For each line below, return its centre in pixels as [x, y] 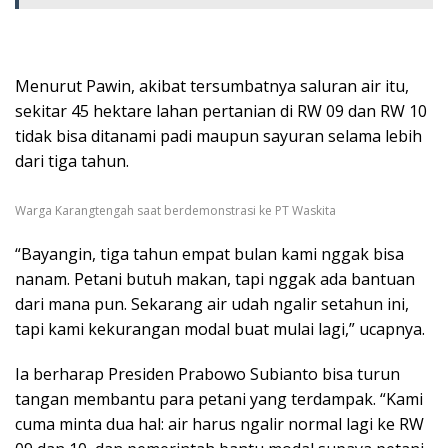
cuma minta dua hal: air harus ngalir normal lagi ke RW [219, 424]
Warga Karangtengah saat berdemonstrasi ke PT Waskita [175, 211]
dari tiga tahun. [72, 160]
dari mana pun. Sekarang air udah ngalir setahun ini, [212, 304]
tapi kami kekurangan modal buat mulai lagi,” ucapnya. [220, 329]
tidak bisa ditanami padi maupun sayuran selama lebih [218, 135]
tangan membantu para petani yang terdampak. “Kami [219, 399]
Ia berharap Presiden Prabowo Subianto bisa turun [207, 374]
